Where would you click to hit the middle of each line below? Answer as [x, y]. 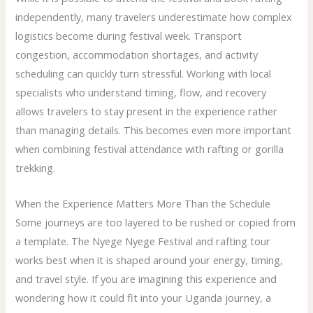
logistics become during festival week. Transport [129, 36]
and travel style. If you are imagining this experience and [146, 278]
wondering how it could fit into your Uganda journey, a [144, 297]
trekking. [36, 168]
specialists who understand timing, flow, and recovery [141, 93]
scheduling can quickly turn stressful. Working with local [144, 74]
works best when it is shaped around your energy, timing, [150, 260]
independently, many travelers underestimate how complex [154, 17]
